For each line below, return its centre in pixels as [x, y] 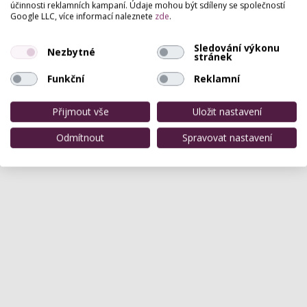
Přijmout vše [80, 111]
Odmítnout [80, 137]
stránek [213, 56]
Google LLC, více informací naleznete [83, 16]
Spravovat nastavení [227, 137]
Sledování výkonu [236, 47]
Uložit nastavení [227, 111]
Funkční [65, 79]
